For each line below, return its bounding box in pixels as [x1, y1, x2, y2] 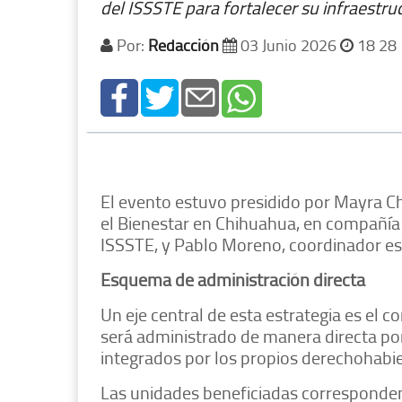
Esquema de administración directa [100, 267, 365, 293]
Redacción [148, 34, 219, 57]
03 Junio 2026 [237, 34, 340, 57]
